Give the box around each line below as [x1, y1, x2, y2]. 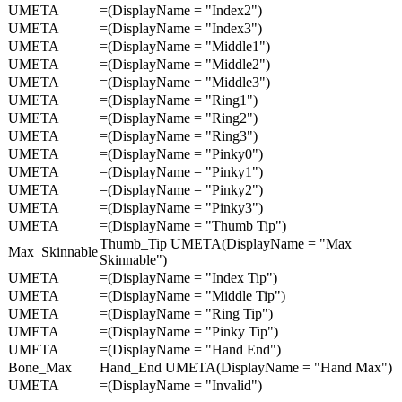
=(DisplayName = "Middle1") [100, 38, 270, 54]
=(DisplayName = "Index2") [100, 2, 262, 18]
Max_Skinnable [8, 243, 98, 259]
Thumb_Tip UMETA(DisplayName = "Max [100, 235, 352, 251]
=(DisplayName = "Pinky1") [100, 163, 263, 179]
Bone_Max [8, 359, 72, 375]
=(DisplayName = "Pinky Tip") [100, 323, 278, 339]
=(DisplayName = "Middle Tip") [100, 287, 285, 303]
